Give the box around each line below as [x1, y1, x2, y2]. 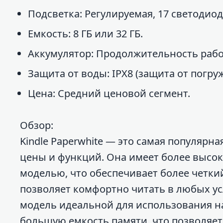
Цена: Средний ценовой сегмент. [28, 87, 190, 101]
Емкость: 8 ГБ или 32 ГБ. [28, 27, 143, 41]
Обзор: [20, 118, 53, 132]
